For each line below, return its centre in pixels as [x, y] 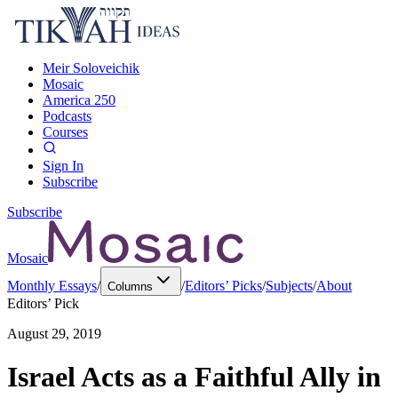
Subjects [289, 286]
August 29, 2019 [54, 334]
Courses [65, 132]
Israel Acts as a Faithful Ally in [194, 377]
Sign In [63, 166]
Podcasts [67, 116]
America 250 [79, 100]
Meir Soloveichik [91, 68]
